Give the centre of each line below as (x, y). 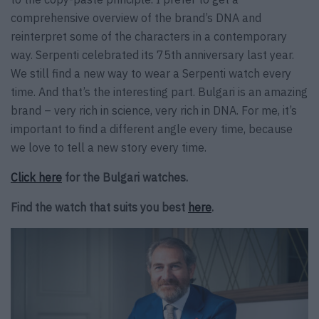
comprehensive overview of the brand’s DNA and (136, 18)
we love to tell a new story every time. (109, 148)
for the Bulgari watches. (125, 178)
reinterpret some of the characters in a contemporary (149, 37)
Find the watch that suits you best (99, 208)
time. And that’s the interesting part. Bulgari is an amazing (159, 92)
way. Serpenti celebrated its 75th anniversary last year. (152, 55)
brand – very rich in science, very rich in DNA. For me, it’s (154, 111)
